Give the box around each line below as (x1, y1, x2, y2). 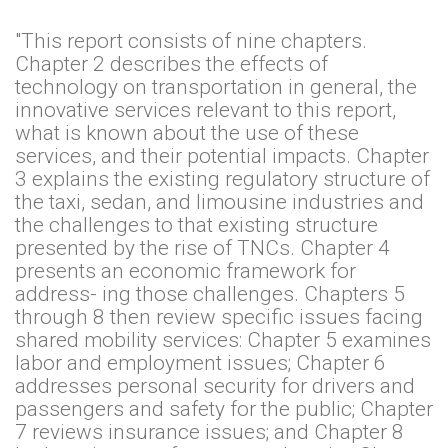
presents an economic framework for (15, 259, 356, 284)
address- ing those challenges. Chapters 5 (15, 282, 405, 307)
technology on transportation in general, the (15, 75, 417, 100)
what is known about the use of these (15, 121, 359, 146)
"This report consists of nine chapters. (15, 29, 367, 54)
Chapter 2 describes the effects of (15, 52, 328, 77)
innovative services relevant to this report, (15, 98, 396, 123)
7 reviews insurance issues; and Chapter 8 (15, 420, 404, 445)
